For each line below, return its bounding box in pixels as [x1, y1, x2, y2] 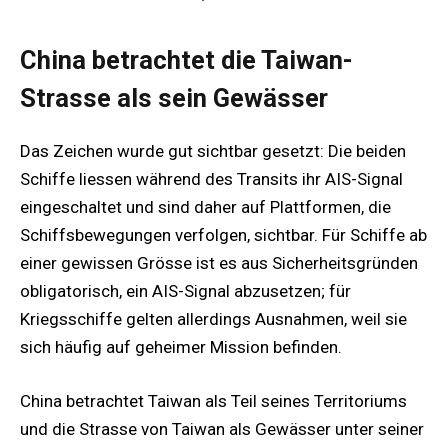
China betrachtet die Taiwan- [20, 45, 353, 76]
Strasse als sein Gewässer [20, 83, 328, 114]
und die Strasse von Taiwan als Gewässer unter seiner [20, 418, 424, 439]
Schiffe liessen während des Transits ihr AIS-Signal [20, 168, 403, 189]
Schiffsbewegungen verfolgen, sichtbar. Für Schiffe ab [20, 224, 427, 245]
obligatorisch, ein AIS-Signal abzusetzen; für [20, 280, 351, 301]
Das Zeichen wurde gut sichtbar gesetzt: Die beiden [20, 140, 406, 161]
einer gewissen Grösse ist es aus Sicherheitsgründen [20, 252, 418, 273]
